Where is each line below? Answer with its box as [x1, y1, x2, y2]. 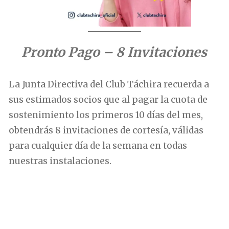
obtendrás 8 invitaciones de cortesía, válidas [9, 124, 204, 136]
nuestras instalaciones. [9, 155, 112, 167]
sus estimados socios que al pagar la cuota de [9, 94, 208, 105]
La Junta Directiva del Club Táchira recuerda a [9, 78, 210, 90]
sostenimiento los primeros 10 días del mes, [9, 109, 203, 121]
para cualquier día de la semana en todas [9, 140, 188, 151]
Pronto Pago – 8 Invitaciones [21, 43, 208, 60]
